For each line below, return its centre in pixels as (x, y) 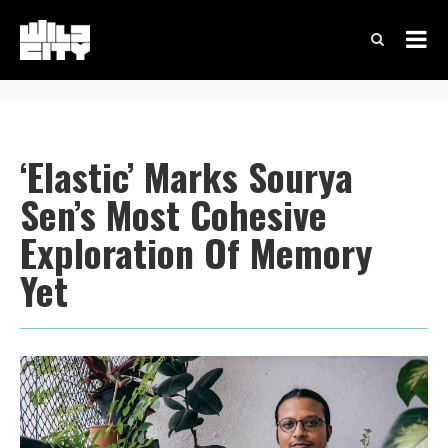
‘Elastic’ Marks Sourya (186, 176)
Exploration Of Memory (196, 252)
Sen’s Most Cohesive (173, 214)
